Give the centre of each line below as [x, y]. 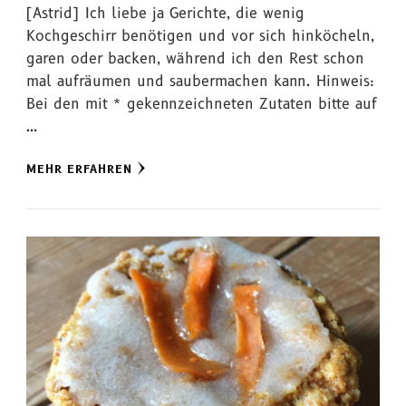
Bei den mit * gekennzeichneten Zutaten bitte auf [202, 103]
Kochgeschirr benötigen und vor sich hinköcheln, [200, 35]
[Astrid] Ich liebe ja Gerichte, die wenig [165, 13]
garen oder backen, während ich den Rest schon [195, 58]
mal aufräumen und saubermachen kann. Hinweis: [200, 81]
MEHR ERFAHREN [79, 169]
